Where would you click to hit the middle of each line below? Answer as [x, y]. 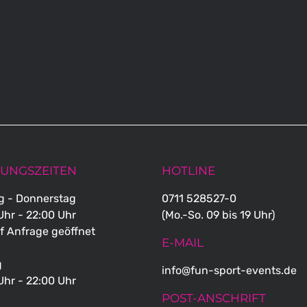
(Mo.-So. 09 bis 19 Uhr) [218, 214]
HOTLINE [188, 170]
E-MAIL [183, 242]
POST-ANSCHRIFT [214, 298]
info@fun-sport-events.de [229, 270]
